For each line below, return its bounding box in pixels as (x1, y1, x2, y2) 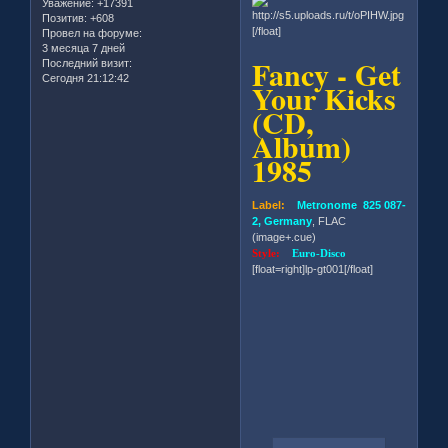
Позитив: (42, 12, 87, 25)
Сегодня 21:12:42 (42, 72, 129, 85)
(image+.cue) (252, 231, 317, 244)
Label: (252, 199, 286, 212)
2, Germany (252, 215, 313, 228)
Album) (252, 124, 352, 169)
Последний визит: (42, 57, 132, 70)
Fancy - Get (252, 52, 402, 97)
